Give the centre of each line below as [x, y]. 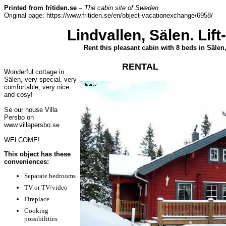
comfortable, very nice [37, 87]
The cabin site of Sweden [121, 8]
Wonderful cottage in [34, 72]
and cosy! [18, 95]
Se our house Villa [31, 110]
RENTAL [140, 67]
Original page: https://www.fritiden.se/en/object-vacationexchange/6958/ [108, 15]
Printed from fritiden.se [40, 8]
